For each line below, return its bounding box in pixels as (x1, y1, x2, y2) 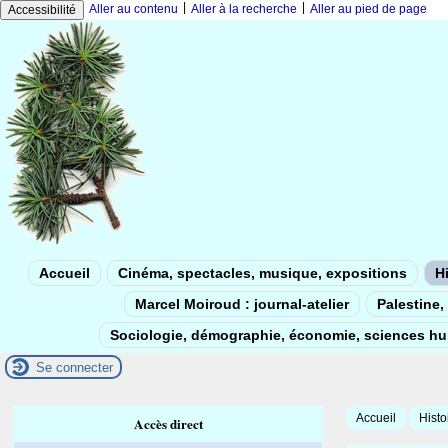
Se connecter (36, 359, 113, 375)
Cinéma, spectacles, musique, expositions (118, 265, 407, 281)
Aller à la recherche (191, 2, 297, 16)
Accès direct (133, 414, 203, 434)
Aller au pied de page (310, 2, 427, 16)
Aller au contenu (89, 2, 178, 16)
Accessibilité (8, 3, 76, 17)
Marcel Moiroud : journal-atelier (135, 296, 349, 312)
